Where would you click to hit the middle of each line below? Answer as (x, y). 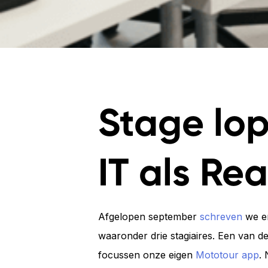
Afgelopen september (149, 217)
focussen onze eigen (147, 255)
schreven (221, 217)
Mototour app (227, 255)
